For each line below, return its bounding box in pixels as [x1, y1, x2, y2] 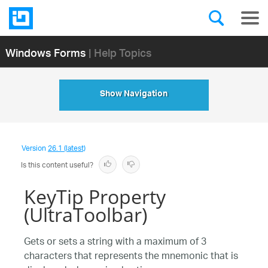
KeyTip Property [24, 184, 166, 209]
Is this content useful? [21, 157, 93, 173]
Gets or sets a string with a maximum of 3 [24, 233, 206, 252]
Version [22, 141, 48, 157]
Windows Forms [5, 38, 86, 66]
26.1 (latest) [48, 141, 86, 157]
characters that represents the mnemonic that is [24, 247, 238, 267]
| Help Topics [88, 38, 152, 66]
